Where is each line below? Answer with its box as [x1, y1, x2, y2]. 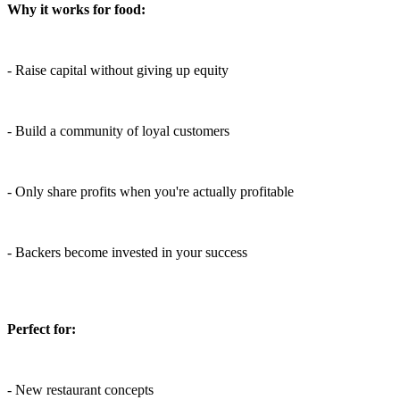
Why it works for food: [7, 2, 146, 18]
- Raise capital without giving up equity [7, 62, 229, 79]
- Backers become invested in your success [7, 245, 247, 261]
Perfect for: [7, 321, 76, 337]
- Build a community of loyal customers [7, 123, 229, 139]
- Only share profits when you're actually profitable [7, 184, 294, 200]
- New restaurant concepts [7, 382, 154, 398]
